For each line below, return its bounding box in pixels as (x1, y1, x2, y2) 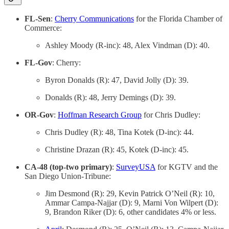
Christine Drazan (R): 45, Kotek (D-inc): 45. (45, 145, 189, 154)
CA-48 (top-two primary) (25, 163, 112, 172)
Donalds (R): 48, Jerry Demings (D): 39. (45, 93, 176, 102)
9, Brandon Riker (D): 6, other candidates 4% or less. (45, 208, 216, 217)
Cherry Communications (55, 14, 134, 24)
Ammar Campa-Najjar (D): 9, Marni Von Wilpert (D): (45, 198, 218, 208)
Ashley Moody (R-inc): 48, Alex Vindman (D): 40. (45, 41, 210, 50)
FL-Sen (25, 14, 51, 24)
